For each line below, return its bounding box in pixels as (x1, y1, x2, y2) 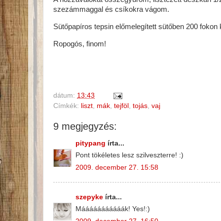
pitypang (75, 139, 106, 147)
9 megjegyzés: (53, 121, 117, 132)
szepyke (75, 193, 103, 201)
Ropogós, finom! (53, 39, 106, 48)
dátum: (53, 92, 77, 100)
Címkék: (53, 102, 81, 110)
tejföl (114, 102, 129, 110)
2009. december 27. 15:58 (75, 164, 158, 172)
